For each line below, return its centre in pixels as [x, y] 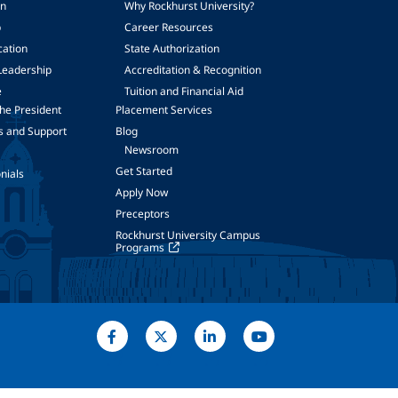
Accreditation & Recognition [192, 70]
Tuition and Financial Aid [183, 91]
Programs [139, 247]
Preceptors [142, 214]
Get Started [143, 171]
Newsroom [151, 150]
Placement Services [163, 110]
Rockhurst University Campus [187, 235]
